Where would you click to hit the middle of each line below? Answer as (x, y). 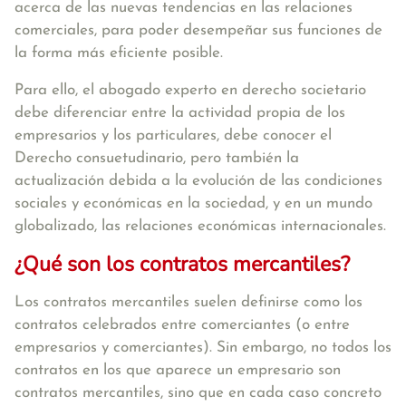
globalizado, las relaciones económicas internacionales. (203, 226)
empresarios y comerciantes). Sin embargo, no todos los (203, 348)
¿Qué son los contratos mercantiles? (182, 264)
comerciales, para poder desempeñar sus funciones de (198, 30)
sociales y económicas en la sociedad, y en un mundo (193, 203)
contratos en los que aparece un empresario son (178, 370)
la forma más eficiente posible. (119, 53)
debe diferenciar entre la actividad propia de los (180, 113)
